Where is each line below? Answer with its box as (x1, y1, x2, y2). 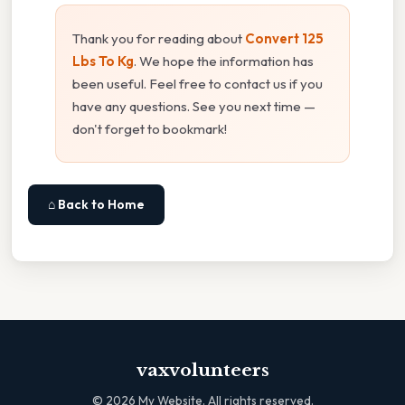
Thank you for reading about (72, 29, 245, 47)
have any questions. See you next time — (72, 97, 316, 115)
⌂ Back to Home (48, 195, 145, 212)
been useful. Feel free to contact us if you (72, 74, 323, 92)
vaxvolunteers (136, 359, 269, 381)
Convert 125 (245, 29, 324, 47)
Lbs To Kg (72, 52, 134, 70)
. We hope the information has (134, 52, 314, 70)
